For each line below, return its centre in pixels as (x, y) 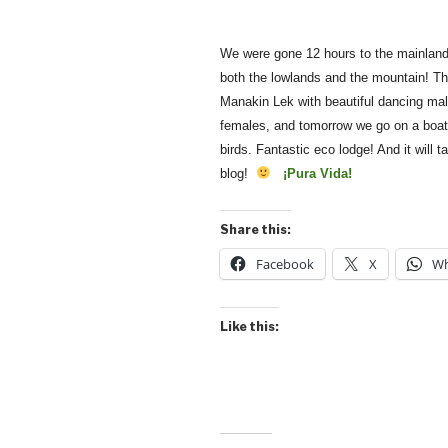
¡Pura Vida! (316, 174)
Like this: (249, 327)
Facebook (285, 264)
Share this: (255, 230)
